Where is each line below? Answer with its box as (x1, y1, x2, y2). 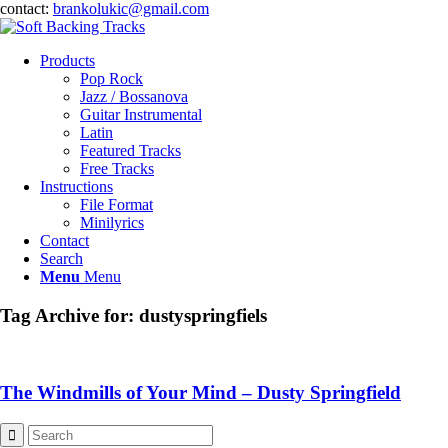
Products (40, 52, 95, 69)
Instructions (40, 178, 113, 195)
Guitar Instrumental (80, 106, 202, 123)
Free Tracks (80, 160, 154, 177)
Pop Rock (80, 70, 143, 87)
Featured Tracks (80, 142, 181, 159)
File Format (80, 196, 153, 213)
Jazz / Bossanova (80, 88, 188, 105)
